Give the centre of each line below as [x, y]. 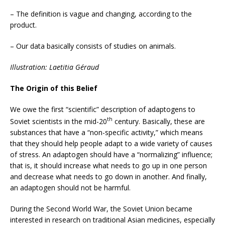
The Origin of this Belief [54, 88]
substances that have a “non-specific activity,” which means [106, 132]
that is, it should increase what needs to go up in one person [108, 165]
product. [23, 25]
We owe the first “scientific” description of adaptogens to [103, 109]
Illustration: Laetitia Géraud [54, 67]
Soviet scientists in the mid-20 [59, 121]
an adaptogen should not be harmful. [70, 187]
